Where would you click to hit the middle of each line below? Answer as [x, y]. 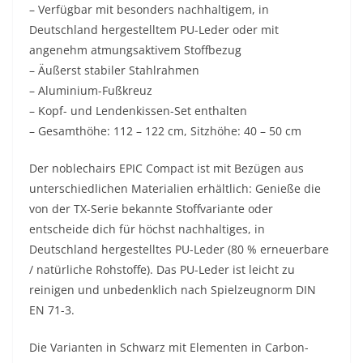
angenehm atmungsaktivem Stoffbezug [135, 50]
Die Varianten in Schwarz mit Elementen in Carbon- [169, 348]
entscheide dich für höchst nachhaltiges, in [147, 229]
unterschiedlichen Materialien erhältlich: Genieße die [175, 189]
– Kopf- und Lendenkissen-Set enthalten [138, 111]
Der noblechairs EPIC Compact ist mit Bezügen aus [167, 169]
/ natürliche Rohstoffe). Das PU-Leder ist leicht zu [162, 270]
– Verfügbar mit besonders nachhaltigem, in [149, 10]
